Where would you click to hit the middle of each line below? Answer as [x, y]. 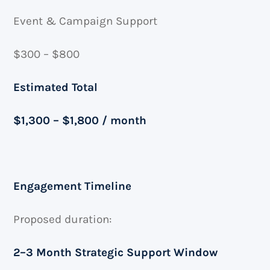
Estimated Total [56, 87]
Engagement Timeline [73, 187]
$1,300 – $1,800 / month [80, 120]
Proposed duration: [63, 219]
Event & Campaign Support [86, 21]
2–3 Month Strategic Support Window [116, 252]
